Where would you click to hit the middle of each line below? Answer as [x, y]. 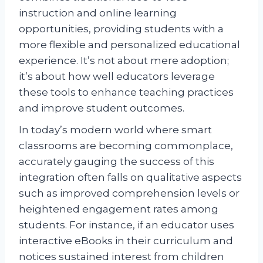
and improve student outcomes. [102, 108]
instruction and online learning [98, 13]
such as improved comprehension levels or [129, 193]
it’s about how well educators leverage [117, 76]
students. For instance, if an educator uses [127, 225]
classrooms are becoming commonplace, [126, 145]
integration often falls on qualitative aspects [130, 177]
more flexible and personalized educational [129, 44]
